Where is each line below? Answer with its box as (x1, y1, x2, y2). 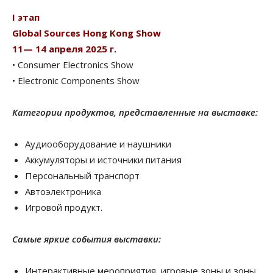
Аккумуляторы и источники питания (25, 154, 182, 166)
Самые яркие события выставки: (12, 233, 161, 246)
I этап (12, 11, 40, 24)
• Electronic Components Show (12, 74, 140, 87)
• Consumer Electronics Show (12, 58, 133, 71)
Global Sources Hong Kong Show (12, 27, 161, 40)
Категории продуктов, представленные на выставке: (12, 106, 258, 119)
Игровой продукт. (25, 201, 102, 214)
